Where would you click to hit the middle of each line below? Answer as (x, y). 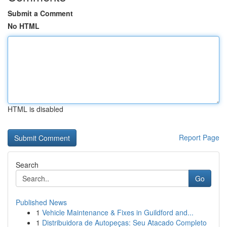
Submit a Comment (40, 13)
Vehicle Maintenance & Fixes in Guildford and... (118, 212)
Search (27, 165)
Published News (41, 202)
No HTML (24, 26)
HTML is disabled (35, 109)
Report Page (199, 137)
